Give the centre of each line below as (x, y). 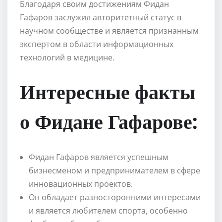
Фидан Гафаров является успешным (99, 157)
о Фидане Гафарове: (109, 121)
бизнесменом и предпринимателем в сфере (114, 170)
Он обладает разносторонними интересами (115, 197)
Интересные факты (108, 91)
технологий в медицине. (67, 57)
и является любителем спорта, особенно (108, 210)
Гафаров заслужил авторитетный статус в (101, 17)
